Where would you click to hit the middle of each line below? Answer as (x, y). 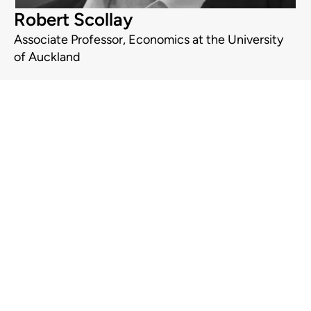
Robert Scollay (73, 20)
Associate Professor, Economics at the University (149, 40)
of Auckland (47, 57)
